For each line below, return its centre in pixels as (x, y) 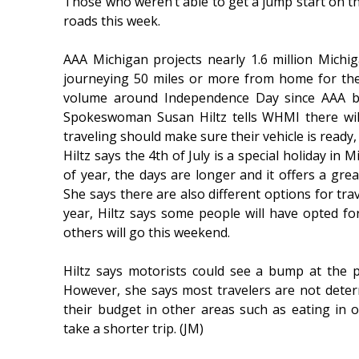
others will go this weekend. (147, 233)
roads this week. (112, 21)
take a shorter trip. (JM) (134, 329)
